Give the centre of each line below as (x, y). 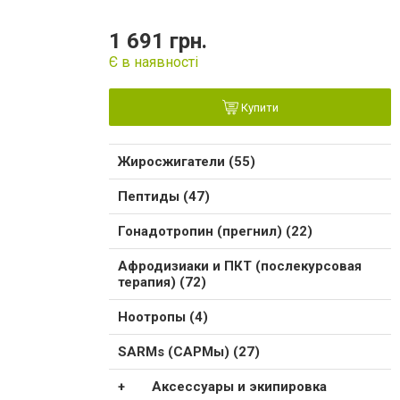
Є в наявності (154, 62)
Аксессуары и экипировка (239, 386)
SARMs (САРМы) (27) (189, 351)
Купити (258, 107)
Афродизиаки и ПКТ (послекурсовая (240, 266)
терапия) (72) (162, 282)
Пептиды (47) (164, 196)
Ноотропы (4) (163, 317)
